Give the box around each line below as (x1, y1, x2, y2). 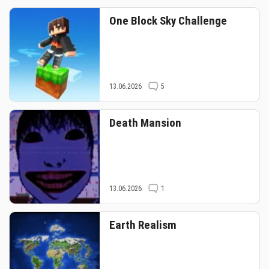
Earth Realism (109, 218, 177, 232)
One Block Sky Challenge (109, 14, 227, 28)
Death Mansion (109, 116, 181, 130)
